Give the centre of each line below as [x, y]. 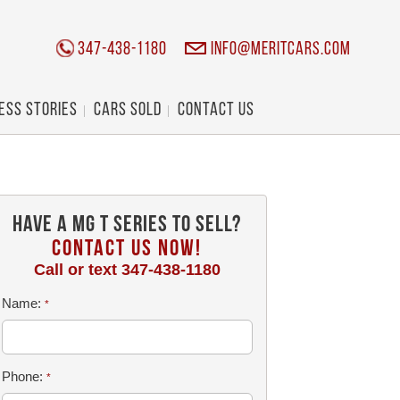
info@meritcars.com [280, 50]
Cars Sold [127, 110]
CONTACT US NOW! [127, 250]
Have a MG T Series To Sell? [127, 225]
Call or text [77, 270]
